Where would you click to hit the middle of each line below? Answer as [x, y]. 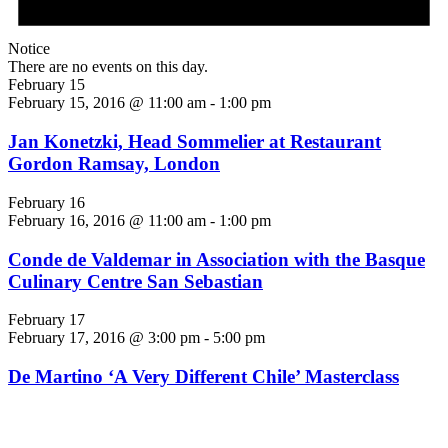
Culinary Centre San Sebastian [135, 281]
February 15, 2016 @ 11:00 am [107, 103]
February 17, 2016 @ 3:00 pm [104, 338]
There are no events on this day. [108, 67]
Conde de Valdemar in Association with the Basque [216, 259]
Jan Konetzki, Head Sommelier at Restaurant [194, 142]
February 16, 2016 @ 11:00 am [107, 220]
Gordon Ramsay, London [114, 164]
